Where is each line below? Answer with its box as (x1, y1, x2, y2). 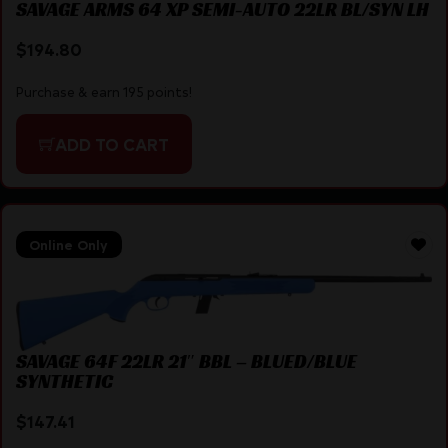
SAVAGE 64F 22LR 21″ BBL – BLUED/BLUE (15, 349, 357, 374)
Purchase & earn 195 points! (15, 83, 192, 101)
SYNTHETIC (15, 369, 113, 394)
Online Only (29, 236, 108, 254)
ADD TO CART (54, 132, 169, 155)
